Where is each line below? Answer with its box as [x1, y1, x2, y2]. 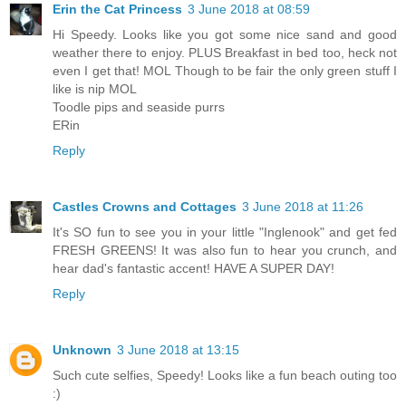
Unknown [53, 342, 111, 357]
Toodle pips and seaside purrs [53, 99, 225, 114]
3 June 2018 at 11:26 [242, 198, 363, 214]
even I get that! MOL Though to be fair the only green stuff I [53, 63, 397, 78]
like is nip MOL [53, 81, 137, 96]
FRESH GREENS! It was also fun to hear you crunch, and [53, 242, 397, 257]
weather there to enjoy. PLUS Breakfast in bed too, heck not [53, 44, 397, 60]
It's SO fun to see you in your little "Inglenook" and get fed [53, 224, 397, 239]
